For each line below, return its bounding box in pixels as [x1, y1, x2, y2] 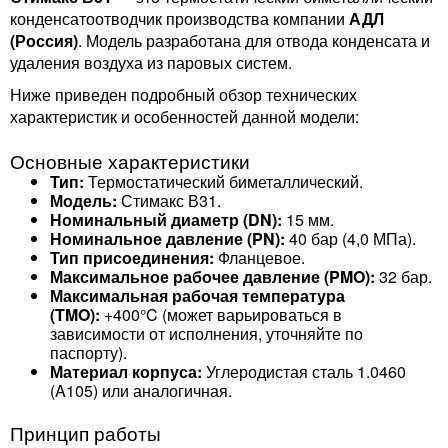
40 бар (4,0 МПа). [285, 227, 416, 250]
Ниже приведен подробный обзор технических [10, 83, 357, 106]
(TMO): [50, 303, 100, 326]
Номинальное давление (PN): [50, 227, 285, 250]
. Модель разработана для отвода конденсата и [78, 29, 430, 52]
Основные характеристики [10, 148, 250, 174]
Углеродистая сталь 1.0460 [202, 360, 406, 383]
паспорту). [50, 341, 127, 364]
